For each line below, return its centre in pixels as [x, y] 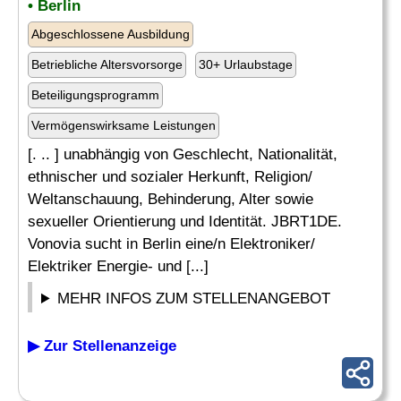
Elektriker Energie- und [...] [118, 266]
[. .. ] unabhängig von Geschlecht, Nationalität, [183, 154]
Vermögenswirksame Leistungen [124, 125]
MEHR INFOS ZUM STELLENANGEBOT [194, 299]
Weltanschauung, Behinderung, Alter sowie [171, 199]
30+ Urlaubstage [246, 64]
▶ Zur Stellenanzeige [102, 346]
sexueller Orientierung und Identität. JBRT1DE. [185, 222]
